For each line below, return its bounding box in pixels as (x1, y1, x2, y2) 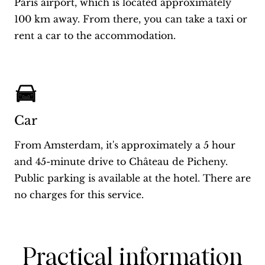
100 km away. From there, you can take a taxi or (14, 13, 247, 25)
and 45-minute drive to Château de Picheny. (14, 156, 228, 168)
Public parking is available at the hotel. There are (14, 172, 251, 185)
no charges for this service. (14, 189, 144, 201)
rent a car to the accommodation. (14, 30, 176, 42)
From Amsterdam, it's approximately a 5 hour (14, 139, 235, 151)
